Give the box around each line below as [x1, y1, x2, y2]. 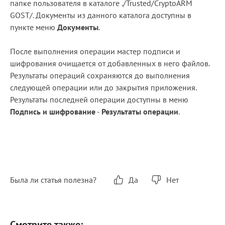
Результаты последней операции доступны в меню [10, 94, 188, 104]
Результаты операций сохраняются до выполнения [10, 70, 190, 80]
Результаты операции [101, 106, 178, 117]
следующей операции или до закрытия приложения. [10, 82, 196, 92]
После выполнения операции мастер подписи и [10, 46, 180, 56]
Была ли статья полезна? [10, 175, 96, 185]
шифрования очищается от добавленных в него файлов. [10, 58, 209, 68]
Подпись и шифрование [10, 106, 95, 117]
